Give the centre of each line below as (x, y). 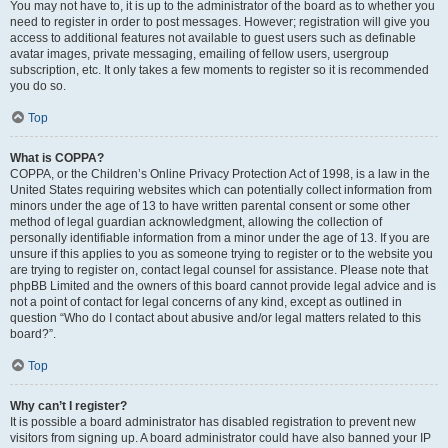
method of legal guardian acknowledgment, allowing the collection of (196, 222)
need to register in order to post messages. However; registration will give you (220, 22)
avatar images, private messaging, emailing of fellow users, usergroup (199, 54)
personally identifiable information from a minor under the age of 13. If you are (220, 238)
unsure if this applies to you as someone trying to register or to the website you (221, 254)
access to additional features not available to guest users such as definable (213, 38)
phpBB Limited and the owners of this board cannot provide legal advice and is (223, 286)
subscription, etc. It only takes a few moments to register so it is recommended (219, 70)
